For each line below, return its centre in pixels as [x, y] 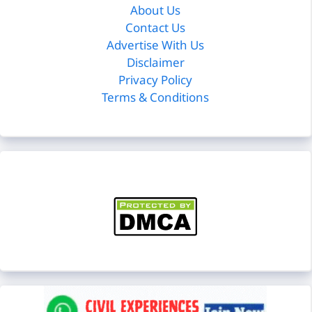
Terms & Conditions [155, 99]
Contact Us [155, 29]
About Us [155, 11]
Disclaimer [155, 64]
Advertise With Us [155, 46]
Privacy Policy [155, 81]
